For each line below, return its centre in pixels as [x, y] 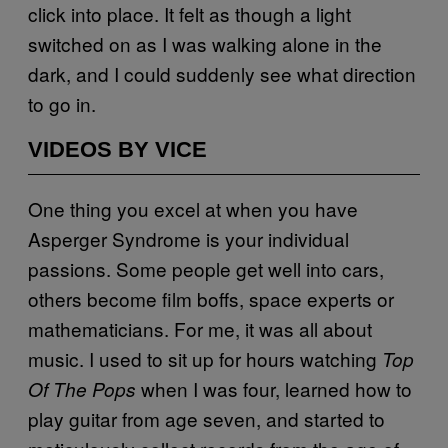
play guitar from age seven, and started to [206, 418]
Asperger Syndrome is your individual [188, 238]
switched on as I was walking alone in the [205, 43]
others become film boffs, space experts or [211, 298]
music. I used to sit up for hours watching [205, 358]
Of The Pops [82, 388]
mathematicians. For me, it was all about [200, 328]
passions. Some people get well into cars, [206, 268]
